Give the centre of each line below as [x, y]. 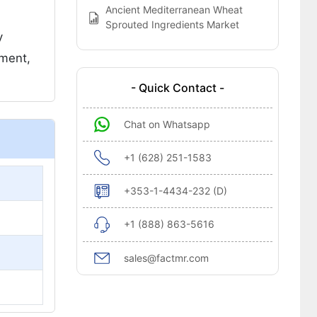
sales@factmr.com [166, 258]
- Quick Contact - [177, 88]
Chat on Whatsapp [167, 124]
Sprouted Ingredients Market [173, 24]
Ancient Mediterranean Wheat [174, 10]
